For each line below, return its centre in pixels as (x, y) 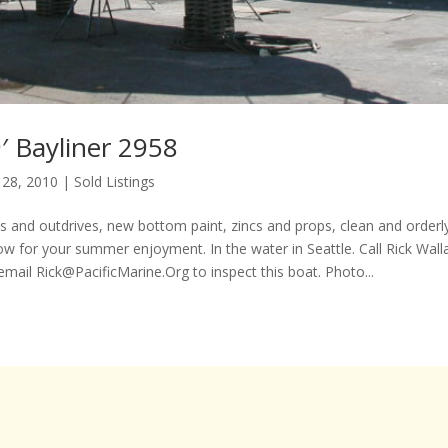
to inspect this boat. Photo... (281, 272)
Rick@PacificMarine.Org (112, 272)
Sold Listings (114, 182)
